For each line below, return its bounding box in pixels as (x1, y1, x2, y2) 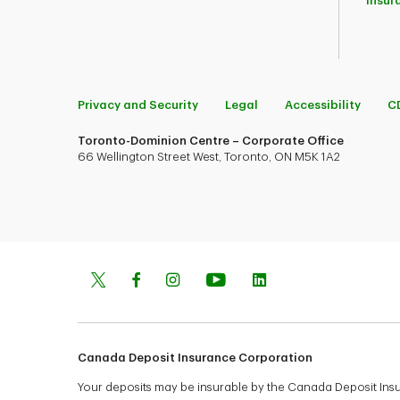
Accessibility (285, 99, 361, 112)
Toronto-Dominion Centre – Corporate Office (78, 135, 344, 147)
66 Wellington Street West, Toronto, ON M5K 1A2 (78, 151, 340, 163)
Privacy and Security (78, 99, 198, 112)
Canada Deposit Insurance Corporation (78, 352, 312, 364)
